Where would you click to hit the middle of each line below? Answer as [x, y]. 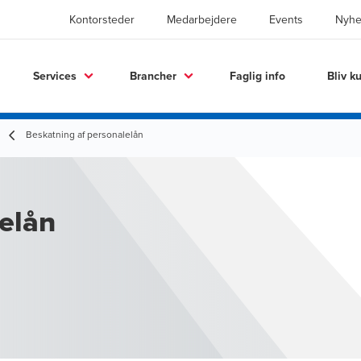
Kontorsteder [102, 19]
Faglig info [257, 75]
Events [286, 19]
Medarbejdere [202, 19]
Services [55, 75]
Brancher [153, 75]
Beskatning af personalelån [85, 134]
